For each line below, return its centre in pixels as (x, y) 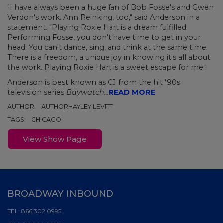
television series (36, 92)
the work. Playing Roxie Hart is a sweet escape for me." (107, 67)
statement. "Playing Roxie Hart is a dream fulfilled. (98, 27)
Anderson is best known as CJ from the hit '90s (94, 82)
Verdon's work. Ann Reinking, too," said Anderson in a (104, 17)
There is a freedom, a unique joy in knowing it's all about (109, 57)
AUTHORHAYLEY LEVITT (77, 106)
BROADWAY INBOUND (60, 193)
